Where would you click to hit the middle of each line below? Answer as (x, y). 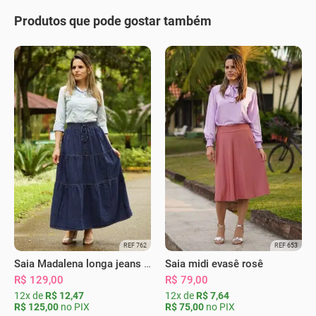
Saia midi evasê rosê (214, 264)
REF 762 (135, 246)
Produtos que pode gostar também (113, 21)
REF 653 (286, 246)
